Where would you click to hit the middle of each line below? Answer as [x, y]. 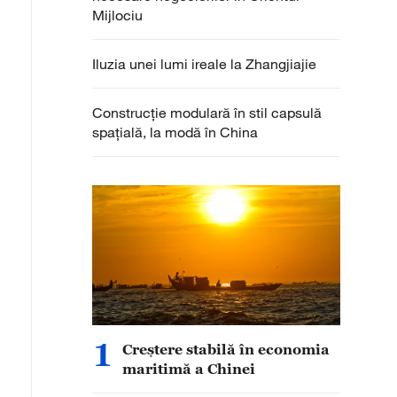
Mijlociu [117, 15]
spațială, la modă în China [175, 132]
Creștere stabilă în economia [226, 349]
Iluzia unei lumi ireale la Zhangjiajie [204, 64]
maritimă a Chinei [189, 369]
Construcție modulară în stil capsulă [207, 113]
